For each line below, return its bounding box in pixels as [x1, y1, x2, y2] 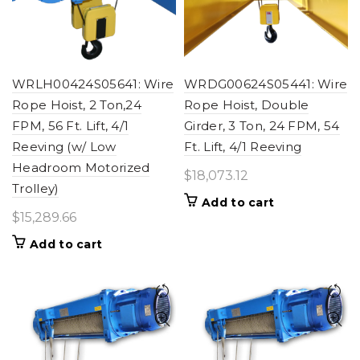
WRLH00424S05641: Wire [12, 76, 174, 92]
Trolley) [12, 181, 59, 196]
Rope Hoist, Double [184, 97, 309, 112]
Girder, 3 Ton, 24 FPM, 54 [184, 118, 340, 133]
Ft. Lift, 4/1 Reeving [184, 139, 302, 154]
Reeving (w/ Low [12, 139, 117, 154]
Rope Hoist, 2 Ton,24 [12, 97, 142, 112]
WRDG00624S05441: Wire [184, 76, 348, 92]
